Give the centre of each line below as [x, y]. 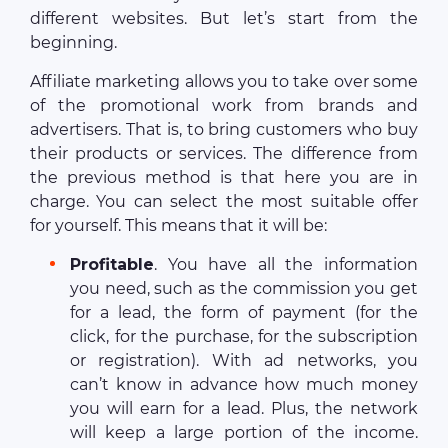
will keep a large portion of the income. [244, 433]
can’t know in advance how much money [244, 385]
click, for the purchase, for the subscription [244, 337]
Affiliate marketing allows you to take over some [224, 82]
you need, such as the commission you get [244, 289]
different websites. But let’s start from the [224, 19]
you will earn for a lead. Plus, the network [244, 409]
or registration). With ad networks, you [244, 361]
